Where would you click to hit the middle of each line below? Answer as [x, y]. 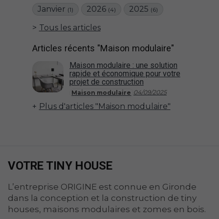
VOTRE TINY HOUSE [60, 165]
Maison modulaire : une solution [123, 66]
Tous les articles [70, 27]
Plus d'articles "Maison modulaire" [105, 107]
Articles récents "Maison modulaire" [103, 48]
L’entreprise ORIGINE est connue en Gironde [102, 187]
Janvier [52, 9]
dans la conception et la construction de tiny [102, 198]
